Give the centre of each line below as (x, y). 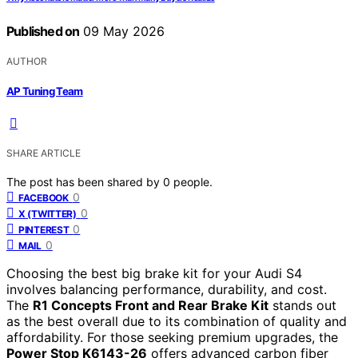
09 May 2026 (122, 31)
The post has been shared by (85, 182)
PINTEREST (44, 230)
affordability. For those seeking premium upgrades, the (172, 338)
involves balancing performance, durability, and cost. (167, 290)
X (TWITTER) (48, 214)
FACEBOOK (44, 198)
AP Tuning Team (45, 91)
